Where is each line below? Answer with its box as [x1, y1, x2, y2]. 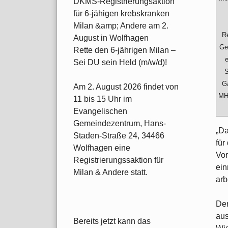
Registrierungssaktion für [73, 156, 163, 165]
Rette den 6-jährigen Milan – [73, 46, 176, 55]
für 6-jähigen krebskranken [73, 9, 169, 18]
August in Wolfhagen [73, 34, 149, 43]
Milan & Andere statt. [73, 168, 148, 177]
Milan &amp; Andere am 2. [73, 21, 168, 31]
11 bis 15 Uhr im [73, 95, 132, 104]
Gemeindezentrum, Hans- [73, 119, 166, 128]
